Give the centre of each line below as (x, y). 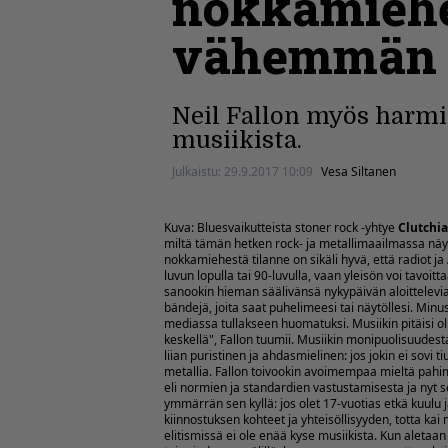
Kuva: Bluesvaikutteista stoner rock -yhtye (281, 227)
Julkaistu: (198, 171)
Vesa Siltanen (358, 171)
